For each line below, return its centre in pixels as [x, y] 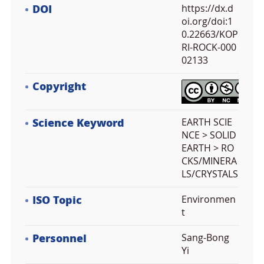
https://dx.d [207, 9]
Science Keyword [78, 123]
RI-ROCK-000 [209, 47]
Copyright [59, 87]
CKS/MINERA [209, 161]
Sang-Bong [205, 238]
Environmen [209, 199]
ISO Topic [57, 200]
